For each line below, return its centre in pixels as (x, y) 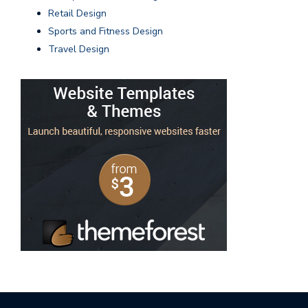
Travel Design (79, 49)
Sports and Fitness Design (106, 31)
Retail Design (77, 13)
